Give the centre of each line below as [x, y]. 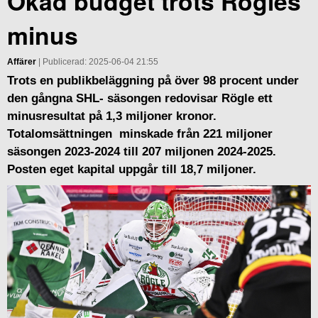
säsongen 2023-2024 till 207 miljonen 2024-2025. [142, 151]
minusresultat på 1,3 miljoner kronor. [112, 116]
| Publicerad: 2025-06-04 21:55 [97, 61]
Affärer [22, 61]
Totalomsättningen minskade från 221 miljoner [140, 133]
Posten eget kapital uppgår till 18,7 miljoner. [135, 169]
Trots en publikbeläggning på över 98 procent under [153, 80]
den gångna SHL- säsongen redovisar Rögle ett [140, 98]
